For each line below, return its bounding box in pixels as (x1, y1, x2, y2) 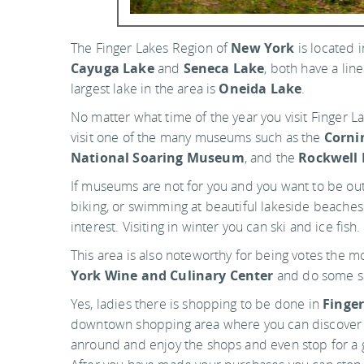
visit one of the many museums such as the (71, 128, 324, 146)
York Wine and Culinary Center (71, 266, 274, 284)
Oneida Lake (219, 79, 302, 97)
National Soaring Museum (71, 148, 245, 167)
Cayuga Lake (71, 58, 154, 77)
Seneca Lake (183, 58, 265, 77)
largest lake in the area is (71, 79, 219, 97)
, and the (244, 148, 299, 167)
